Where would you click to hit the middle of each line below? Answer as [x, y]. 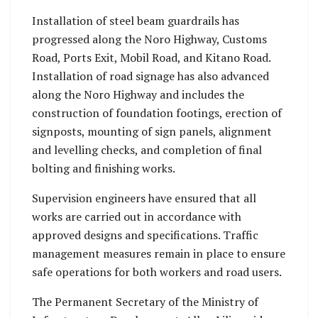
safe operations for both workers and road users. [157, 272]
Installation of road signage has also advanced [150, 76]
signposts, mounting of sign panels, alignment [152, 132]
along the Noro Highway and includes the [138, 95]
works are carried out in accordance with [137, 217]
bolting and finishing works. [104, 169]
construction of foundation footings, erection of [157, 113]
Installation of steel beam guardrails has [136, 21]
